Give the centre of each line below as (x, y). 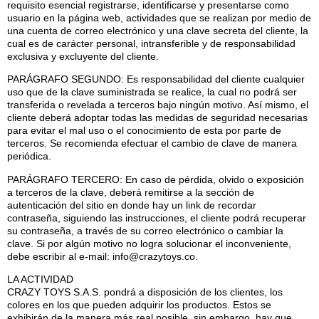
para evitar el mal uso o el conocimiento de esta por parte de (144, 131)
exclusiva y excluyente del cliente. (83, 57)
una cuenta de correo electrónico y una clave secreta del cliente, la (158, 31)
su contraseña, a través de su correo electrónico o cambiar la (145, 230)
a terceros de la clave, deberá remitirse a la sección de (131, 192)
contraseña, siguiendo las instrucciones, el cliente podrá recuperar (157, 218)
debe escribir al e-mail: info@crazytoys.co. (103, 256)
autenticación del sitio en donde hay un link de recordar (132, 205)
